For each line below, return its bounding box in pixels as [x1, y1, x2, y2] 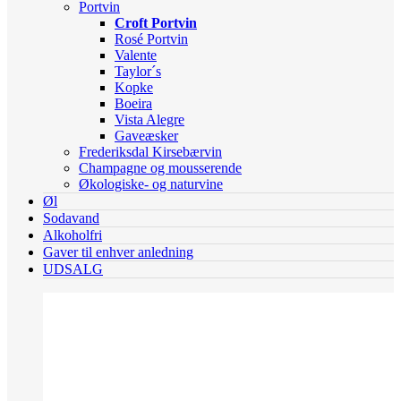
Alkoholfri [43, 227, 102, 243]
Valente [115, 47, 157, 64]
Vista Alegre [115, 112, 184, 128]
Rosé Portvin [115, 31, 188, 47]
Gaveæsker [115, 128, 178, 144]
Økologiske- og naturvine [79, 176, 223, 192]
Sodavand [43, 210, 99, 226]
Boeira [115, 96, 152, 112]
